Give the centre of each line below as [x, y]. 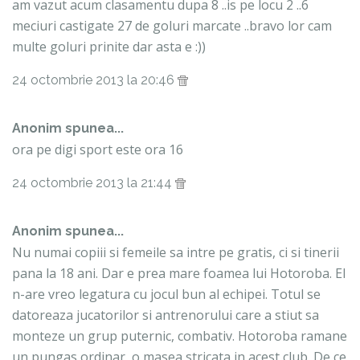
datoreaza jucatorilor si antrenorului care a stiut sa [166, 315]
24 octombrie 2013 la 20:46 [95, 80]
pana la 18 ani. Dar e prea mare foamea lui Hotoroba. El [179, 274]
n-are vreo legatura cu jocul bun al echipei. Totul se [166, 295]
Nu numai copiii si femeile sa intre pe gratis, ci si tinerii [176, 253]
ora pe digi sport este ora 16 [98, 150]
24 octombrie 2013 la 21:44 [94, 183]
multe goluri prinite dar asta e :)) [109, 47]
